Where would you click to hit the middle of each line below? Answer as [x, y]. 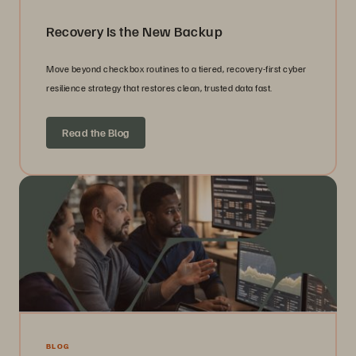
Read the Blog [96, 133]
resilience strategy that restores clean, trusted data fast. [159, 88]
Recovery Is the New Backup [134, 31]
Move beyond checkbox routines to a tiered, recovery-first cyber [176, 69]
